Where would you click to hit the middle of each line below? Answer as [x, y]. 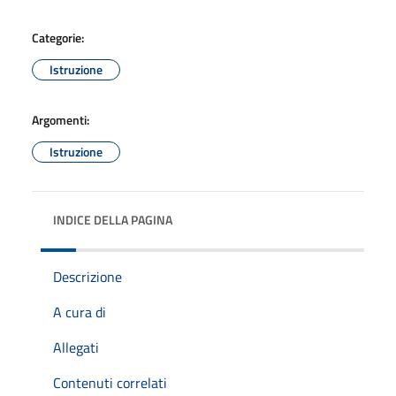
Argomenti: [61, 119]
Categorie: [58, 37]
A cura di [80, 312]
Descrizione [88, 276]
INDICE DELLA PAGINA [113, 219]
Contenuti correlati [110, 382]
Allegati [76, 347]
